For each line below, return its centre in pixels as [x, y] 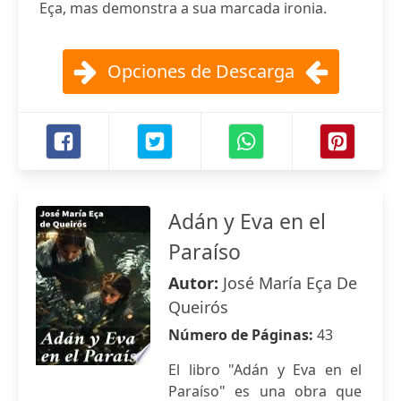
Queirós [198, 307]
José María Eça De [290, 283]
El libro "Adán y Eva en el [265, 370]
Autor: [196, 283]
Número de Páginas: [243, 335]
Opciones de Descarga [200, 71]
